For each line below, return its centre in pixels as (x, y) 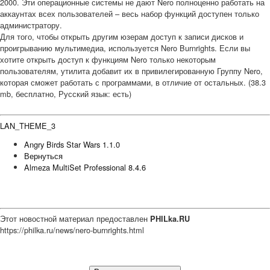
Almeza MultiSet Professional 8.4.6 (85, 168)
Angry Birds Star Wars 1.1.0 (72, 145)
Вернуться (43, 156)
